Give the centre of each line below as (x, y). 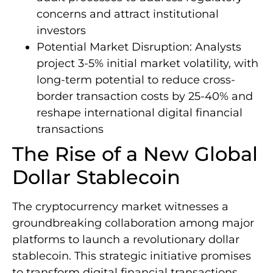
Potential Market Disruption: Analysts (139, 47)
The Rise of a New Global (135, 154)
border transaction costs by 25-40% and (145, 97)
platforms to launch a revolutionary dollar (126, 240)
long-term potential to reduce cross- (136, 80)
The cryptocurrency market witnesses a (120, 207)
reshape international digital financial (140, 113)
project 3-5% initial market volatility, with (147, 64)
